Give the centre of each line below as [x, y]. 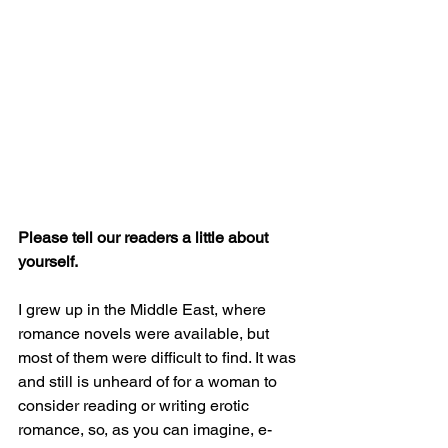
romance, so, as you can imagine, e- [145, 430]
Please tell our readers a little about [145, 238]
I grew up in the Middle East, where [144, 310]
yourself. [49, 262]
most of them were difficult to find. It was [159, 358]
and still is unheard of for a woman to [149, 382]
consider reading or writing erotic [135, 406]
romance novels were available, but [145, 334]
